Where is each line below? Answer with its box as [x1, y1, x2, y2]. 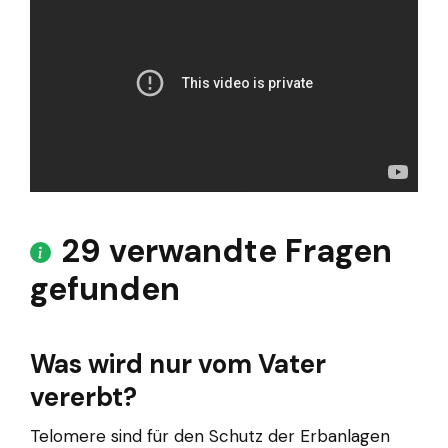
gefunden [30, 268, 180, 311]
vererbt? [30, 380, 137, 415]
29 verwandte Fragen [61, 230, 392, 273]
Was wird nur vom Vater [30, 347, 326, 382]
